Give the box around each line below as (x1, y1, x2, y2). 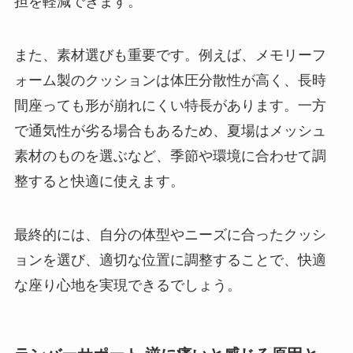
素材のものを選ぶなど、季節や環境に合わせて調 (13, 148, 326, 165)
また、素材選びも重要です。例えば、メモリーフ (13, 47, 326, 64)
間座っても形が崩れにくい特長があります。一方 (13, 98, 326, 114)
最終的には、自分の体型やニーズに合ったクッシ (13, 226, 326, 243)
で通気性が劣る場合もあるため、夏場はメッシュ (13, 123, 326, 139)
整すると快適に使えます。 (13, 173, 184, 190)
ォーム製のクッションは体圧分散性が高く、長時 (13, 72, 326, 89)
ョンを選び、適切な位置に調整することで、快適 (13, 251, 326, 268)
